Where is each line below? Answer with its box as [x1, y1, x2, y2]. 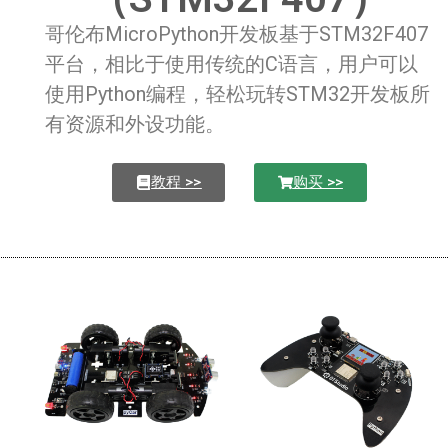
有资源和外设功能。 [45, 111, 226, 136]
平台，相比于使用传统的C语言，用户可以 [45, 51, 419, 76]
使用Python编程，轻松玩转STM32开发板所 [45, 81, 431, 106]
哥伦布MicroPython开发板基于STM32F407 [45, 21, 429, 46]
